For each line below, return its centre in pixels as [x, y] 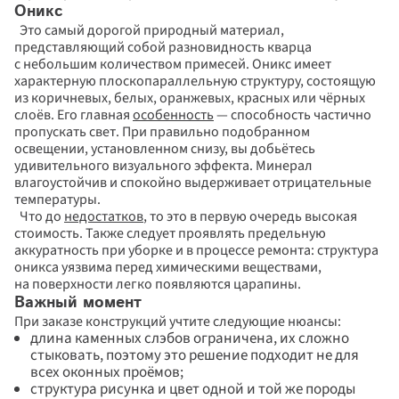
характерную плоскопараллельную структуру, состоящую [195, 81]
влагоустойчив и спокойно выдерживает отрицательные [193, 183]
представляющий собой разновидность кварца [163, 47]
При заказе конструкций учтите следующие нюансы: [178, 322]
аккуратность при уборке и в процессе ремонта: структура [196, 250]
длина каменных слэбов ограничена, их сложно [190, 338]
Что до [39, 216]
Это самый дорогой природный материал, [149, 30]
